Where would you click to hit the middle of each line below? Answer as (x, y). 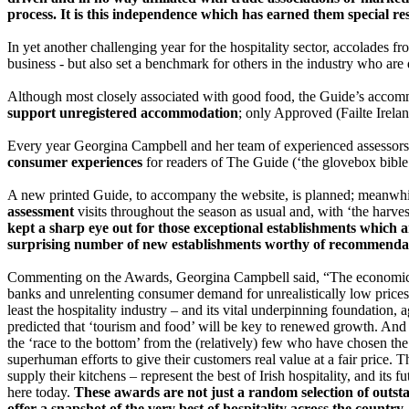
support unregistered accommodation (123, 112)
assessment (41, 211)
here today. (41, 392)
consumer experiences (75, 162)
